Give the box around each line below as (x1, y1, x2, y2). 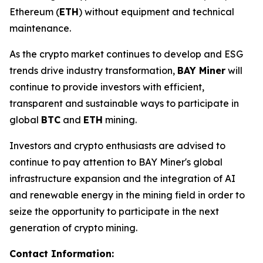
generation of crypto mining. (9, 221, 137, 234)
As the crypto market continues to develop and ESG (9, 48, 243, 60)
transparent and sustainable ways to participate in (9, 97, 239, 109)
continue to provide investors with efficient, (9, 80, 204, 93)
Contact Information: (9, 247, 114, 259)
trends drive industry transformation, (9, 64, 177, 76)
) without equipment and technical (79, 5, 234, 18)
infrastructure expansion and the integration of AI (9, 172, 235, 184)
